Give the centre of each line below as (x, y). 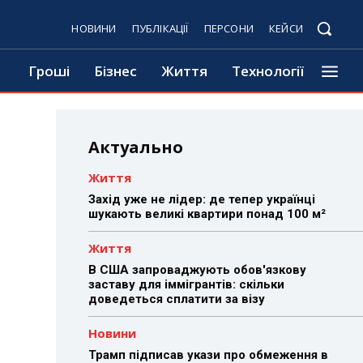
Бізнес (115, 71)
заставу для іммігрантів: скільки (186, 284)
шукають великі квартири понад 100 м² (207, 214)
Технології (268, 71)
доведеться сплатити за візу (176, 299)
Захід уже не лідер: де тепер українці (201, 199)
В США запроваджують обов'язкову (197, 270)
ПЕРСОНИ (228, 28)
